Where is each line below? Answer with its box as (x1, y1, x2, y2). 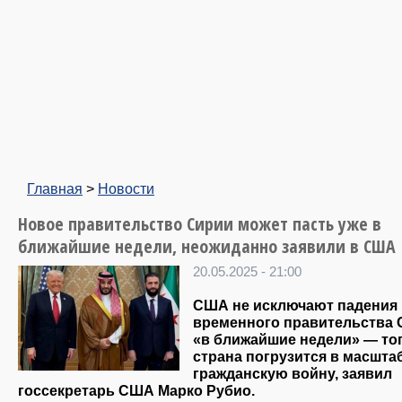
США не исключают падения (193, 297, 398, 314)
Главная (27, 180, 83, 197)
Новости (98, 180, 154, 197)
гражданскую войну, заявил (193, 365, 392, 382)
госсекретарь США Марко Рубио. (18, 382, 255, 399)
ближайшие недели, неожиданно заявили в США (18, 234, 396, 258)
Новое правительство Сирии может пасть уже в (18, 212, 381, 236)
